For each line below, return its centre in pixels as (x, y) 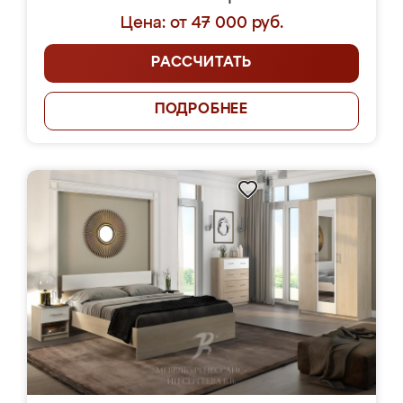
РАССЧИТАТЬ (201, 63)
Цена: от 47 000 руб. (201, 23)
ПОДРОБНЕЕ (201, 110)
